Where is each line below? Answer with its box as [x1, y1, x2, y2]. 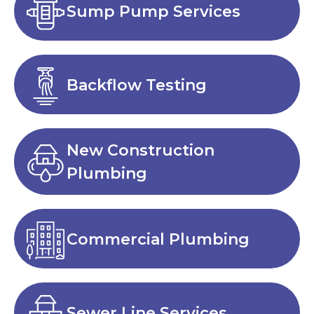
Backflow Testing [67, 75, 207, 95]
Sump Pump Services [67, 1, 240, 21]
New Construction [67, 141, 214, 161]
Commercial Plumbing [67, 229, 250, 249]
